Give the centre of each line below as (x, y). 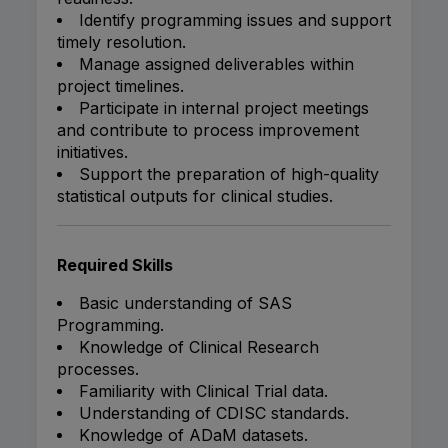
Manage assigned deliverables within (216, 64)
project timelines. (120, 86)
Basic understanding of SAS (185, 303)
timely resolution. (121, 42)
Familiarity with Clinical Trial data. (203, 391)
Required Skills (115, 265)
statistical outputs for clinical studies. (195, 196)
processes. (98, 369)
